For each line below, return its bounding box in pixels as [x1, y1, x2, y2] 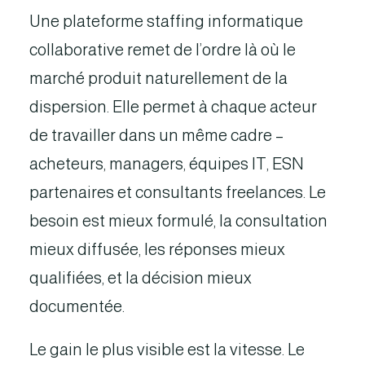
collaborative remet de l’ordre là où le [29, 41, 296, 59]
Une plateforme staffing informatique [29, 12, 303, 30]
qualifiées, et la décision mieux [29, 269, 252, 287]
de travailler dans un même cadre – [29, 126, 284, 144]
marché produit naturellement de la [29, 69, 288, 87]
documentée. [29, 297, 125, 315]
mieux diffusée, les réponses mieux [29, 240, 285, 258]
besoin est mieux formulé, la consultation [29, 212, 328, 230]
